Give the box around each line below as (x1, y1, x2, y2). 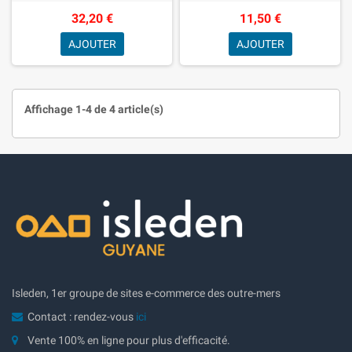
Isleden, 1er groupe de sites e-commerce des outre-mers (12, 286, 280, 299)
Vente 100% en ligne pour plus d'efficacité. (27, 333, 230, 346)
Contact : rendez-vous (27, 310, 136, 323)
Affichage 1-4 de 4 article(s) (24, 102, 163, 115)
